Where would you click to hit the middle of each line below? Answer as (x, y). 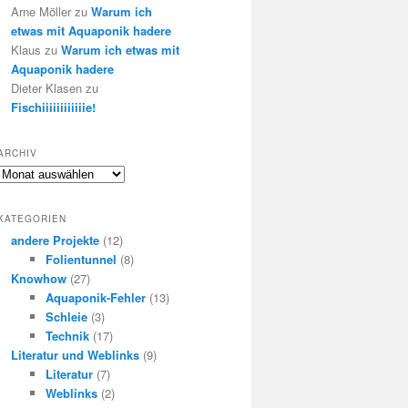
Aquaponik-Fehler (95, 297)
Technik (67, 335)
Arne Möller (41, 12)
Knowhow (39, 278)
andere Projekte (55, 240)
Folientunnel (81, 259)
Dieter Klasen (46, 88)
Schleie (66, 316)
